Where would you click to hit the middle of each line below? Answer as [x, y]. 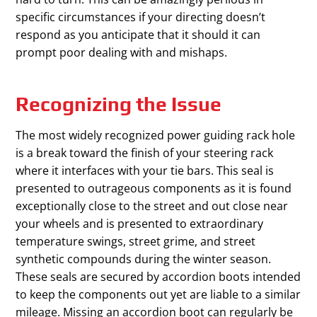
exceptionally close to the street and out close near [152, 206]
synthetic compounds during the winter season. [144, 259]
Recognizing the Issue [119, 104]
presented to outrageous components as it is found [154, 189]
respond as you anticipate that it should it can [138, 35]
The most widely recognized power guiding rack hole [156, 136]
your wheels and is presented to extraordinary [140, 224]
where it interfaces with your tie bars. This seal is [145, 171]
